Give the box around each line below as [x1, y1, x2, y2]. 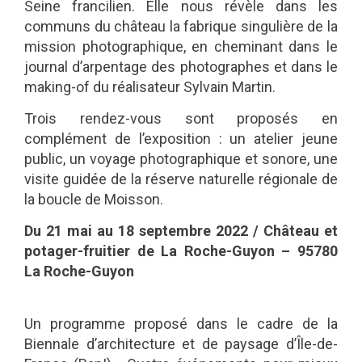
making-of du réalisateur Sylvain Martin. [24, 78, 276, 95]
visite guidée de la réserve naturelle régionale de [24, 170, 338, 187]
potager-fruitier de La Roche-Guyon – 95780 [24, 242, 338, 260]
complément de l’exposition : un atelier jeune [24, 129, 338, 147]
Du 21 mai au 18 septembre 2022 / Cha [24, 222, 289, 240]
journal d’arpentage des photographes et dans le [24, 57, 338, 75]
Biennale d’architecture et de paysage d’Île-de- [24, 335, 338, 352]
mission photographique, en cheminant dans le [24, 37, 338, 55]
